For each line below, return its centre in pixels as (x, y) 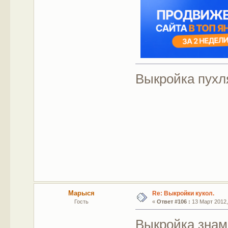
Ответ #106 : (173, 201)
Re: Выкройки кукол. (183, 193)
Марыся (82, 193)
